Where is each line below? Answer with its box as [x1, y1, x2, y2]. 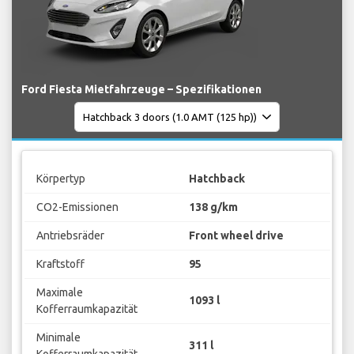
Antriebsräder [36, 228, 104, 242]
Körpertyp [36, 171, 85, 185]
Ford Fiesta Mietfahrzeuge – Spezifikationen [21, 83, 262, 96]
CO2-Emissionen [36, 200, 119, 213]
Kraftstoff [36, 257, 85, 270]
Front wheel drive [189, 228, 284, 242]
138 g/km [189, 200, 238, 213]
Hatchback [189, 171, 245, 185]
